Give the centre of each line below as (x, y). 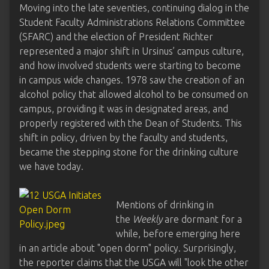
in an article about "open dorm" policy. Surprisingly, (128, 248)
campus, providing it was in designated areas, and (124, 109)
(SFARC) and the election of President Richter (116, 37)
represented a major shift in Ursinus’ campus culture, (131, 51)
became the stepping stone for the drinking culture (129, 152)
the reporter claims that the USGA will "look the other (134, 262)
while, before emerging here (178, 234)
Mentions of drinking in (165, 205)
